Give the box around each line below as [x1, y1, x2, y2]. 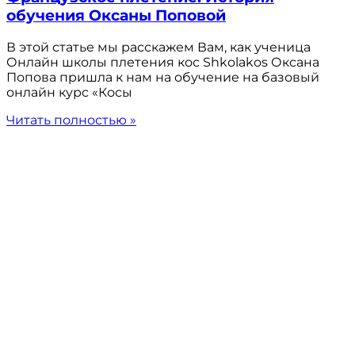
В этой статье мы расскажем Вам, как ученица [6, 39, 311, 55]
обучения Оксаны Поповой [6, 6, 226, 25]
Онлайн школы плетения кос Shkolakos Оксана [6, 54, 319, 70]
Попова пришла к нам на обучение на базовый [6, 69, 319, 85]
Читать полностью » [6, 112, 136, 128]
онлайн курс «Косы [6, 84, 132, 100]
